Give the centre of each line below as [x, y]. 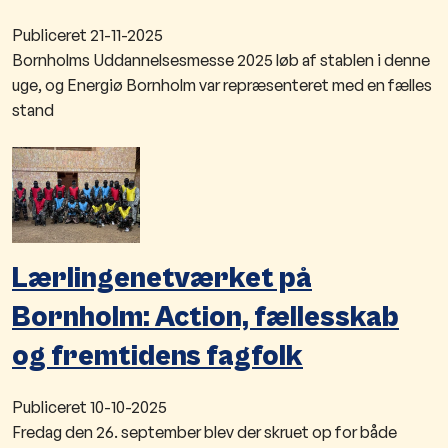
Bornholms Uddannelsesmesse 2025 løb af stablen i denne [221, 59]
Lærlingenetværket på [162, 278]
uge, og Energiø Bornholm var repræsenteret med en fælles [222, 84]
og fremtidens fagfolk [157, 356]
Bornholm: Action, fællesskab [205, 317]
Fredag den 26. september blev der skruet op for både [204, 431]
